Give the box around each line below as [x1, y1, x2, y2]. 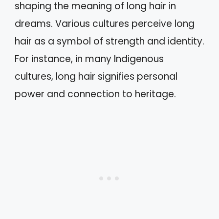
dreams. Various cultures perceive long [15, 17, 195, 30]
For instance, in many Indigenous [15, 52, 164, 66]
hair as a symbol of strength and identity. [15, 35, 204, 48]
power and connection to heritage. [15, 88, 176, 101]
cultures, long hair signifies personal [15, 70, 177, 83]
